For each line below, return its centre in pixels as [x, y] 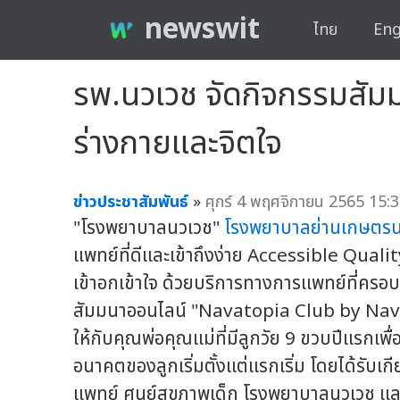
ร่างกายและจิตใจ [178, 143]
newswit [202, 30]
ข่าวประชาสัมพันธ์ [131, 202]
